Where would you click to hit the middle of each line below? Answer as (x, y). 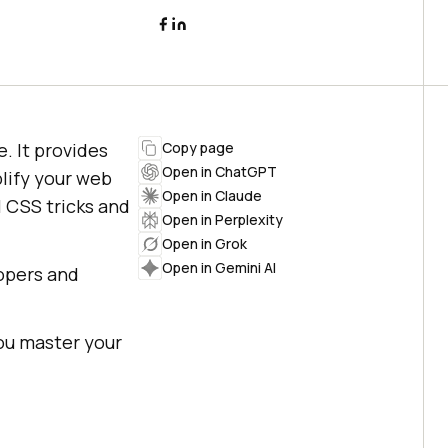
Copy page (198, 147)
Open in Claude (212, 195)
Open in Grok (204, 243)
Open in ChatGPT (219, 171)
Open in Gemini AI (219, 267)
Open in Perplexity (222, 219)
